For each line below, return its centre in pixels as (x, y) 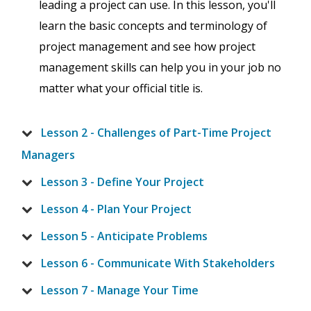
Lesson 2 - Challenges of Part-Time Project (156, 133)
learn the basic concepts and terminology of (153, 26)
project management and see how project (147, 47)
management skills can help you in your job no (160, 68)
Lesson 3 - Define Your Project (123, 182)
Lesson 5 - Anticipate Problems (124, 236)
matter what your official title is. (121, 89)
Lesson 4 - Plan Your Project (116, 209)
